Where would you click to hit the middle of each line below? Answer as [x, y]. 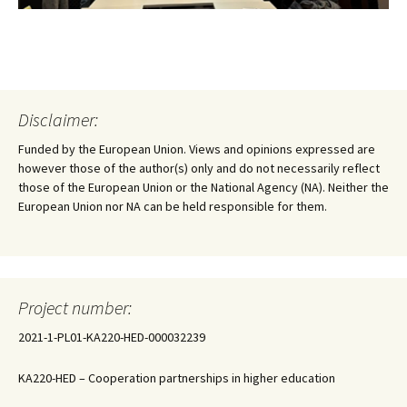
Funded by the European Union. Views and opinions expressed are [197, 149]
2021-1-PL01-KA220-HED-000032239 [112, 337]
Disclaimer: [58, 119]
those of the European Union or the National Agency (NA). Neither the [203, 187]
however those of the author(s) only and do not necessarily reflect [199, 168]
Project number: [75, 307]
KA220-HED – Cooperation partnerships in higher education [177, 377]
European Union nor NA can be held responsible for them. [173, 206]
